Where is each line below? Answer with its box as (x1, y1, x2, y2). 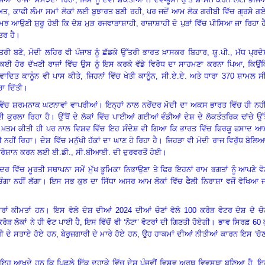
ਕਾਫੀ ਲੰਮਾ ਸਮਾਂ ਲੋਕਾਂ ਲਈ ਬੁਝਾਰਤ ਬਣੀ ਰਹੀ (12, 7, 142, 16)
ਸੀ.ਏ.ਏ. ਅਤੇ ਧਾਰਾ (161, 71, 222, 80)
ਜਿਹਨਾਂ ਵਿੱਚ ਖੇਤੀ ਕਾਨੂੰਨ (86, 71, 156, 80)
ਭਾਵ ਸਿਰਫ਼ (218, 217, 253, 227)
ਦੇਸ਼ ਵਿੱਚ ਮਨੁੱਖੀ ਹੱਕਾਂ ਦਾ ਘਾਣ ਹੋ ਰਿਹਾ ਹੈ (40, 135, 158, 145)
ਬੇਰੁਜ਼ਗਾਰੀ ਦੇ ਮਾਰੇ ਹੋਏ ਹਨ (60, 229, 137, 238)
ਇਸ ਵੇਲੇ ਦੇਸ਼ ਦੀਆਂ (53, 205, 116, 215)
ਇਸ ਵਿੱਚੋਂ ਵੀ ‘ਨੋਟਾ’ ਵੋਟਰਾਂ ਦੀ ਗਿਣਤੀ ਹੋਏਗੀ (85, 217, 211, 227)
